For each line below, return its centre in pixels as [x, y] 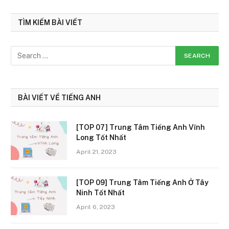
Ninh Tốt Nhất [100, 193]
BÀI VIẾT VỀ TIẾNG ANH [59, 98]
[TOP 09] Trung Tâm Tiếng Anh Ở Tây [142, 182]
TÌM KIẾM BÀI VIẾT [50, 22]
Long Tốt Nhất [101, 138]
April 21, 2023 [96, 152]
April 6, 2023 [96, 207]
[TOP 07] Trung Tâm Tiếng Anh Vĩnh [141, 127]
